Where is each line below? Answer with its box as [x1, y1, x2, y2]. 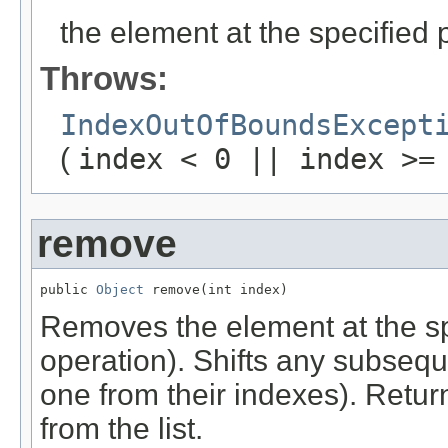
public [40, 281, 96, 297]
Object [96, 281, 144, 297]
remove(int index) [144, 281, 288, 297]
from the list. [40, 411, 203, 445]
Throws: [40, 59, 168, 97]
